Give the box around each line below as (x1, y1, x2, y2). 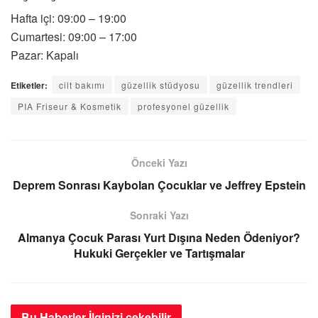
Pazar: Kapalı (11, 47, 79, 64)
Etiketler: (11, 79, 48, 92)
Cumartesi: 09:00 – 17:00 (11, 28, 137, 45)
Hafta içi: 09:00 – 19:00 (11, 10, 126, 27)
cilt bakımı (59, 79, 105, 92)
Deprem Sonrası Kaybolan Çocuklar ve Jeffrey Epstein (12, 177, 306, 194)
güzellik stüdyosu (121, 79, 200, 92)
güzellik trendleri (216, 79, 293, 92)
